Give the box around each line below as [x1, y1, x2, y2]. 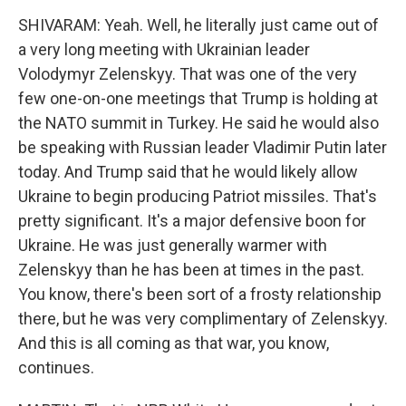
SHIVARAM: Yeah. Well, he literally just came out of [18, 15, 379, 34]
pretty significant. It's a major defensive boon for [18, 211, 366, 230]
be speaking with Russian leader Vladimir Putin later [18, 138, 387, 157]
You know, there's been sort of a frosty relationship [18, 285, 382, 304]
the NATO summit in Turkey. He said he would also [18, 113, 379, 132]
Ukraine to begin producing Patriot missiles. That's [18, 187, 377, 206]
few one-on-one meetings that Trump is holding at [18, 89, 378, 108]
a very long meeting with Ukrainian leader [18, 40, 310, 59]
